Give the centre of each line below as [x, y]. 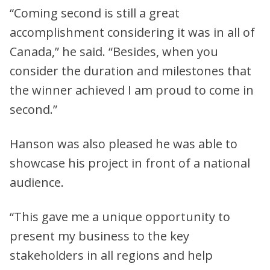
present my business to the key [99, 236]
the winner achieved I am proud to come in [132, 90]
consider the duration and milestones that [130, 71]
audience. [37, 182]
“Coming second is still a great [95, 13]
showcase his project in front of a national [130, 163]
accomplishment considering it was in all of [132, 32]
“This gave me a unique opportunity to [120, 216]
